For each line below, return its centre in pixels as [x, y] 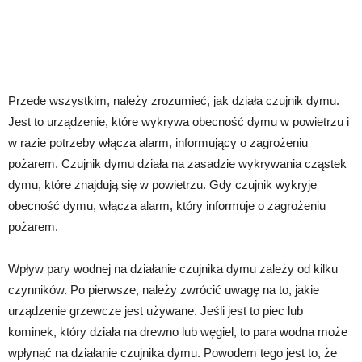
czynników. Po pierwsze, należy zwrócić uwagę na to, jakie [164, 290]
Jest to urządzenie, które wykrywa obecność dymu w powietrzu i [179, 122]
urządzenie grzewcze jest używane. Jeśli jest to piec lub [156, 311]
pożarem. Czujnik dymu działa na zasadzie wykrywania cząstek [177, 164]
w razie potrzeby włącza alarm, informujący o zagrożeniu [158, 143]
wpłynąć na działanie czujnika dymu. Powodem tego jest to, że [173, 353]
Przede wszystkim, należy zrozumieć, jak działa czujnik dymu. [174, 101]
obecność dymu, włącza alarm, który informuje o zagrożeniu [167, 206]
